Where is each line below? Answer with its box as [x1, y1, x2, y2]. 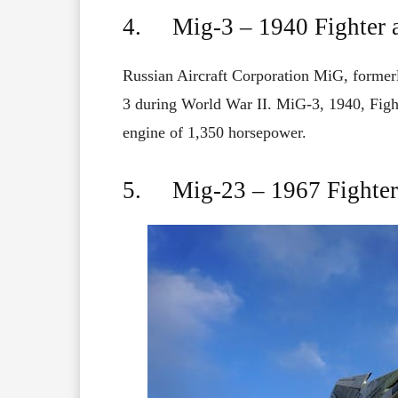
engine [123, 123, 170, 142]
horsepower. [224, 123, 306, 142]
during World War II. [135, 95, 276, 114]
